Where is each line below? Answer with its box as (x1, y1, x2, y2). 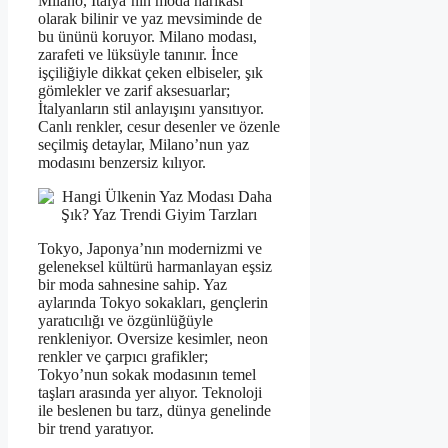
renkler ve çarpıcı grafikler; (38, 348, 208, 366)
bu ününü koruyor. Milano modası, (38, 28, 257, 46)
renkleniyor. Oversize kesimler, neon (38, 330, 268, 348)
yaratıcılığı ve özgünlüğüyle (38, 312, 213, 330)
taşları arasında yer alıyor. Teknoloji (38, 384, 262, 402)
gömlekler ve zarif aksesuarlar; (38, 82, 230, 100)
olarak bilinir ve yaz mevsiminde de (38, 10, 262, 28)
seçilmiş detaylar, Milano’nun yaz (38, 136, 249, 154)
